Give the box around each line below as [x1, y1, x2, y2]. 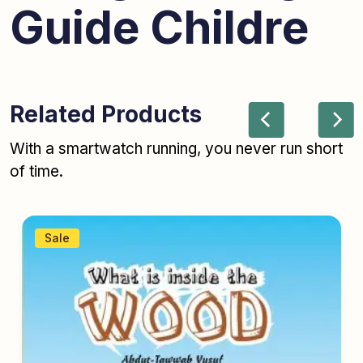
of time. [10, 162, 63, 181]
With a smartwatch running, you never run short [10, 139, 343, 159]
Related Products [10, 100, 202, 129]
